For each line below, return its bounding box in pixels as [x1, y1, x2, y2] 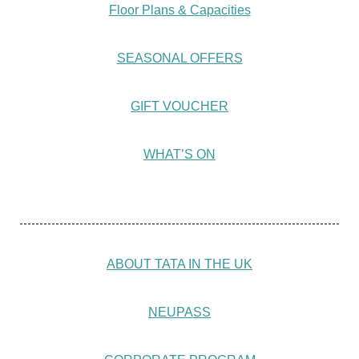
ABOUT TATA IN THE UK [107, 257, 252, 271]
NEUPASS [148, 305, 211, 319]
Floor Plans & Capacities [108, 3, 251, 17]
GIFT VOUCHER [131, 99, 228, 113]
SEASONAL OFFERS [116, 51, 243, 65]
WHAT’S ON [143, 147, 216, 161]
